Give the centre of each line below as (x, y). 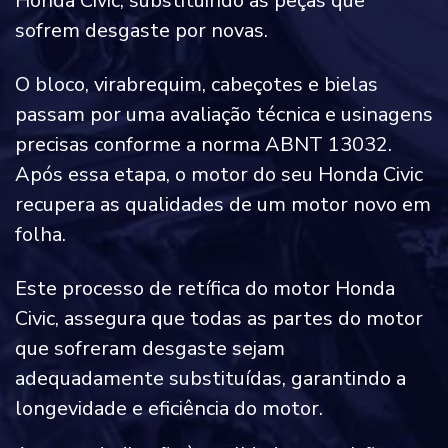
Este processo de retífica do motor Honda (205, 289)
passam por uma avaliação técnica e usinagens (224, 115)
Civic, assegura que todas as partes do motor (219, 319)
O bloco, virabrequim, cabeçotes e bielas (196, 85)
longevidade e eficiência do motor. (169, 409)
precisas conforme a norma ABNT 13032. (203, 145)
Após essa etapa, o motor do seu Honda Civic (219, 175)
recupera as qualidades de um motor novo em (223, 205)
